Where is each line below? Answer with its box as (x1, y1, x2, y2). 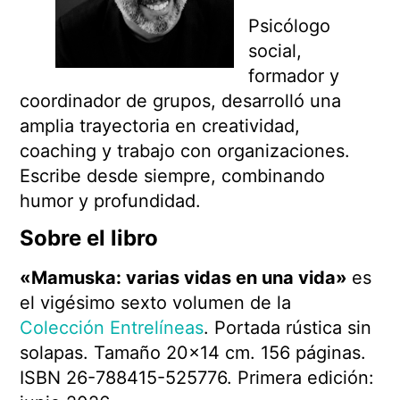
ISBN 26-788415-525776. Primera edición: (20, 367, 375, 389)
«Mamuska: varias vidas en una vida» (20, 267, 353, 289)
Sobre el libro (20, 225, 159, 252)
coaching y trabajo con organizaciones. (20, 139, 351, 162)
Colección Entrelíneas (20, 317, 204, 339)
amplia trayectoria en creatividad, (20, 114, 301, 137)
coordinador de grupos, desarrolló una (20, 89, 342, 112)
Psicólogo (248, 14, 331, 37)
